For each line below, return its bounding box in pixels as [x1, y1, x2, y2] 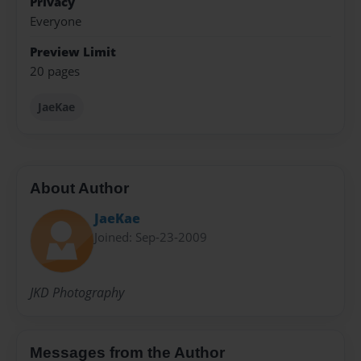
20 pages [30, 62, 80, 80]
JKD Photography [30, 284, 124, 302]
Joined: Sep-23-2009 [94, 228, 207, 245]
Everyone [30, 13, 81, 31]
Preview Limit [30, 43, 116, 60]
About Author [30, 180, 129, 197]
